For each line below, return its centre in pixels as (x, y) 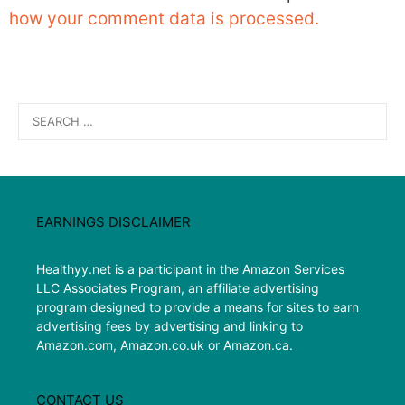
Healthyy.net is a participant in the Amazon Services (190, 268)
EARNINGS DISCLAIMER (113, 221)
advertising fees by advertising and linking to (170, 325)
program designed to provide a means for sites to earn (198, 306)
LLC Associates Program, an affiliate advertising (178, 287)
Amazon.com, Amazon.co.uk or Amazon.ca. (165, 344)
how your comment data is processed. (164, 19)
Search (38, 111)
